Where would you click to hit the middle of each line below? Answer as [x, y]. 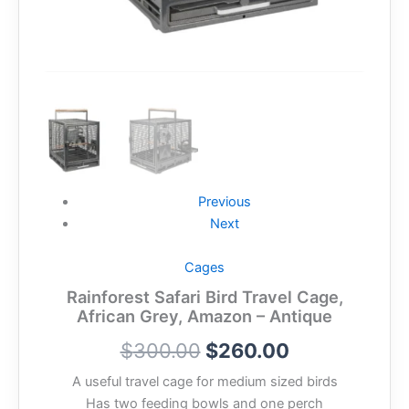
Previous [224, 201]
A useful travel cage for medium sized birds [204, 382]
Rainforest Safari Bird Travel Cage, [204, 296]
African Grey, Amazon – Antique [204, 315]
